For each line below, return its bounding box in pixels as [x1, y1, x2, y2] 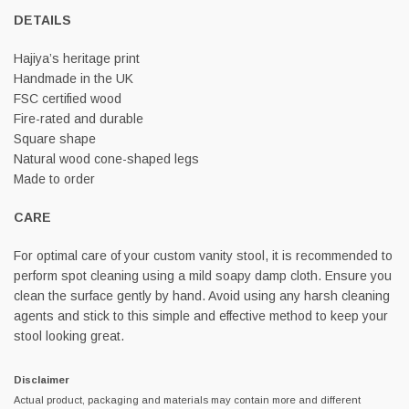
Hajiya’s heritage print [14, 50, 140, 66]
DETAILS [14, 12, 71, 27]
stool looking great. [14, 328, 124, 343]
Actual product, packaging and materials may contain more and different [14, 393, 361, 405]
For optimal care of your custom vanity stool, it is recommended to [14, 247, 393, 263]
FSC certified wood [14, 90, 121, 106]
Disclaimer [14, 373, 69, 385]
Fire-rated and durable [14, 110, 143, 126]
